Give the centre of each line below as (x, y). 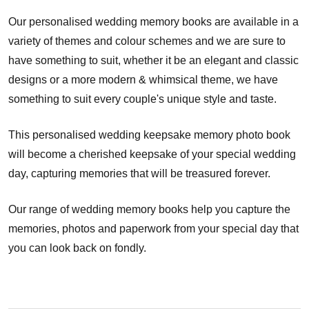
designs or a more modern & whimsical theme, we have (143, 79)
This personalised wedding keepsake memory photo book (149, 134)
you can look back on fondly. (77, 248)
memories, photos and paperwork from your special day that (153, 228)
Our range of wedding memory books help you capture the (149, 209)
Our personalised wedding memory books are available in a (153, 21)
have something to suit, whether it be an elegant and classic (153, 60)
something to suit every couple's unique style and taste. (142, 99)
